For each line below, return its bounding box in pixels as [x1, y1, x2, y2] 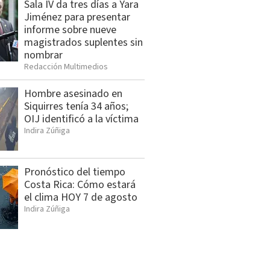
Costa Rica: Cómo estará [24, 177, 136, 193]
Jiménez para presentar [24, 10, 130, 25]
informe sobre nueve [24, 22, 116, 38]
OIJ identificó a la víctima [24, 111, 139, 127]
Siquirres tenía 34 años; [24, 99, 128, 115]
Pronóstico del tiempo [24, 165, 125, 180]
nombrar [24, 48, 63, 63]
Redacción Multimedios [24, 61, 108, 74]
